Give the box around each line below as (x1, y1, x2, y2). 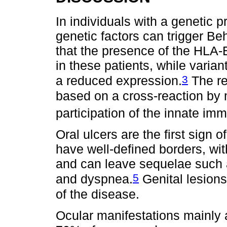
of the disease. (56, 186, 139, 201)
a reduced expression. (56, 73, 182, 88)
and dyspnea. (56, 172, 133, 186)
